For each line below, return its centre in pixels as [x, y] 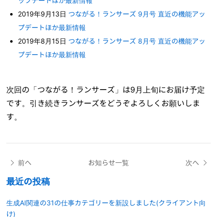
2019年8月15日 [43, 41]
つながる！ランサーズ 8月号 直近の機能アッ [137, 41]
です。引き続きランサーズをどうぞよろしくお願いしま [103, 103]
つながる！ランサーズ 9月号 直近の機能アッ [137, 14]
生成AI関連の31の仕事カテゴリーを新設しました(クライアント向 [106, 202]
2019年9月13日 [43, 14]
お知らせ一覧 [108, 162]
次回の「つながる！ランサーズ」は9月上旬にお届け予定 [106, 89]
